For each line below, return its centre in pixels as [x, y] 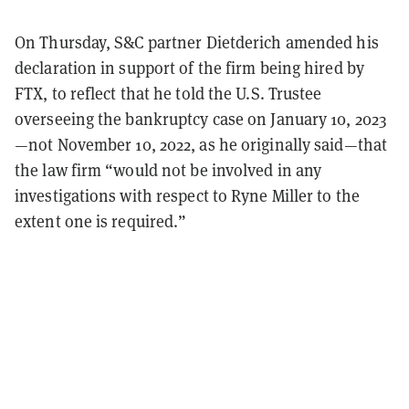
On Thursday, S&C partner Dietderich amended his [197, 42]
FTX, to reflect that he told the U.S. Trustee [168, 93]
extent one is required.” [101, 220]
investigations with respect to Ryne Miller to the [187, 195]
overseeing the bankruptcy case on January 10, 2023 [201, 118]
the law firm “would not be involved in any [168, 169]
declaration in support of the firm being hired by [189, 67]
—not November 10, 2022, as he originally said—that [201, 144]
